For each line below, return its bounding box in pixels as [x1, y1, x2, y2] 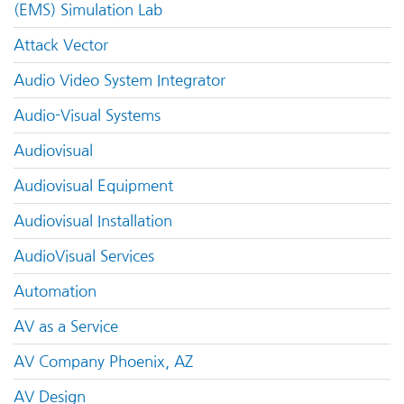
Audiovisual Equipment [14, 179, 173, 194]
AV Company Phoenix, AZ [14, 354, 193, 370]
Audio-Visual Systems [14, 108, 161, 124]
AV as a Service [14, 319, 118, 335]
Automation [14, 284, 96, 299]
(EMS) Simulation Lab [14, 3, 162, 18]
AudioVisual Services [14, 249, 154, 264]
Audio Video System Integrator [14, 73, 225, 88]
